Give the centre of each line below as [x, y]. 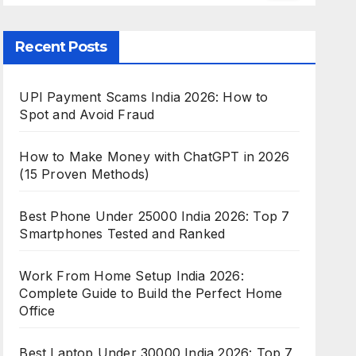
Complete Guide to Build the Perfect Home [151, 293]
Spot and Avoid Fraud [87, 114]
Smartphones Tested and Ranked [122, 234]
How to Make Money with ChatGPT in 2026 [154, 157]
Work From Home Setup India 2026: [132, 276]
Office [37, 311]
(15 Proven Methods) [85, 174]
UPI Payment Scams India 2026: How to [144, 97]
